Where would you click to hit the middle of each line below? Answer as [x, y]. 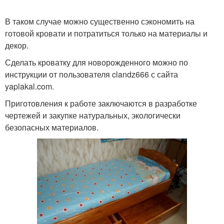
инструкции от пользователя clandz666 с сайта [91, 74]
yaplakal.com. [29, 86]
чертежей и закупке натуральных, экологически [93, 115]
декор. [17, 45]
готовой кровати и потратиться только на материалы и [106, 33]
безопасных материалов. [52, 127]
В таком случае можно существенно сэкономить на [100, 21]
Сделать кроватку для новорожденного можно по [96, 62]
